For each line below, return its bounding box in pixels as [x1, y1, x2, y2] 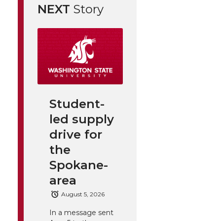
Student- [49, 96, 105, 111]
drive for [49, 127, 102, 142]
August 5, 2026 [61, 190, 105, 198]
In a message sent [49, 208, 113, 218]
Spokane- [49, 157, 108, 172]
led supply [49, 111, 114, 126]
